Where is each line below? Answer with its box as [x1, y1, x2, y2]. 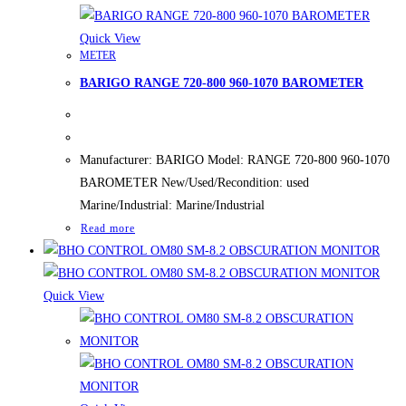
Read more [81, 221, 135, 235]
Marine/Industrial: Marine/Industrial [80, 198, 265, 212]
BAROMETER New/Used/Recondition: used [80, 175, 309, 189]
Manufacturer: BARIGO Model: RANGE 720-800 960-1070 [80, 152, 390, 167]
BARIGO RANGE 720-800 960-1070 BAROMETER [80, 75, 363, 90]
